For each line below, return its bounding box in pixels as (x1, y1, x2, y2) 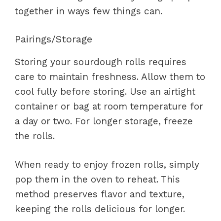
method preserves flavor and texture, (15, 188, 184, 200)
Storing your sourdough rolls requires (15, 56, 186, 68)
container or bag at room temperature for (15, 100, 203, 112)
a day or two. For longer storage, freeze (15, 115, 193, 127)
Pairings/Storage (15, 33, 92, 45)
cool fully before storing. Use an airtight (15, 85, 195, 97)
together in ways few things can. (15, 5, 162, 17)
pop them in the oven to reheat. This (15, 174, 180, 185)
